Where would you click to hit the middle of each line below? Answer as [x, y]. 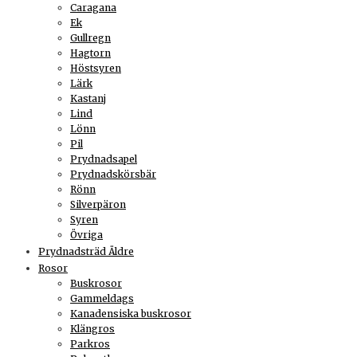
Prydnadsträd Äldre [86, 251]
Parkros [90, 343]
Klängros [92, 328]
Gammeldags [102, 298]
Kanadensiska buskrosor [131, 313]
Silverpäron [98, 204]
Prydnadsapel [104, 159]
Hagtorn [90, 53]
